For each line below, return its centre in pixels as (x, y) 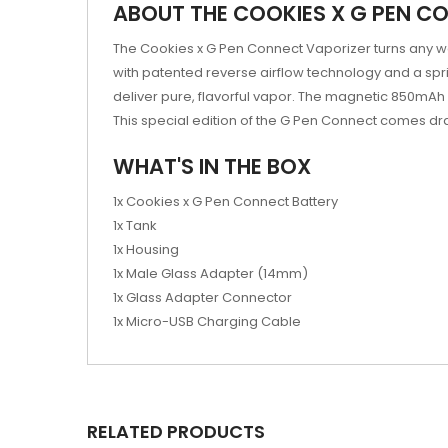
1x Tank (135, 225)
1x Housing (146, 249)
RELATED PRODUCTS (176, 431)
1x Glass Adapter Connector (202, 297)
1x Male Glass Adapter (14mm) (210, 273)
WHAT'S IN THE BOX (212, 166)
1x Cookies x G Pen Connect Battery (225, 201)
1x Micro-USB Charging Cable (207, 321)
